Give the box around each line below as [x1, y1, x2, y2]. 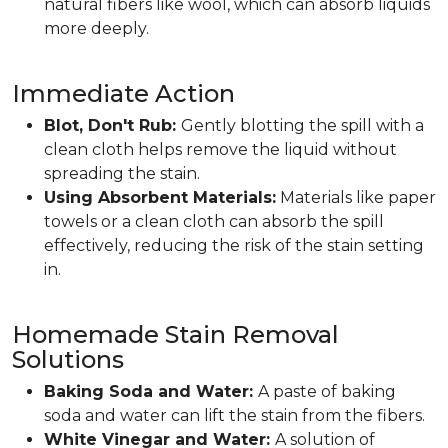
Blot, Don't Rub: [44, 116, 181, 135]
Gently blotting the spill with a [181, 116, 424, 135]
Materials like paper [276, 188, 436, 207]
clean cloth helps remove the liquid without [44, 140, 397, 159]
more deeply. [44, 19, 149, 38]
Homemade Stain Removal [12, 320, 339, 349]
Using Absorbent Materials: [44, 188, 276, 207]
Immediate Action [12, 79, 235, 108]
